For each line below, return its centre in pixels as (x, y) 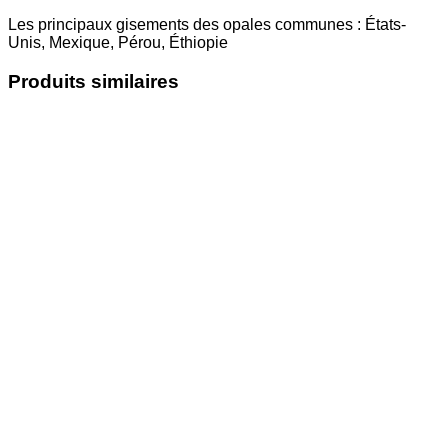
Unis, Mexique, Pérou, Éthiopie (118, 43)
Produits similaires (93, 82)
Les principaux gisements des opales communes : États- (207, 25)
